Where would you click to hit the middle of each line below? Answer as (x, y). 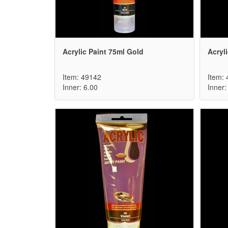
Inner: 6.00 (80, 87)
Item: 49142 (82, 77)
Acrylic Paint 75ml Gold (103, 52)
